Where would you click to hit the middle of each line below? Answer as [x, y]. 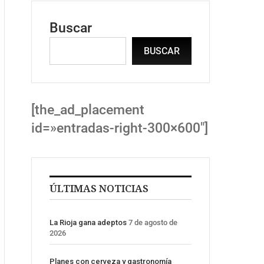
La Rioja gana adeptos [88, 223]
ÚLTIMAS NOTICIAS [99, 189]
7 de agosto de [153, 223]
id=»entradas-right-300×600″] [120, 128]
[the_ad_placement [88, 110]
